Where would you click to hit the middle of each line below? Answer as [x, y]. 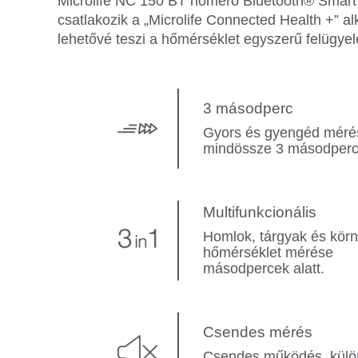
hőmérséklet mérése [268, 253]
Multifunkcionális [260, 213]
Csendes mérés [258, 332]
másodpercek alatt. [264, 269]
